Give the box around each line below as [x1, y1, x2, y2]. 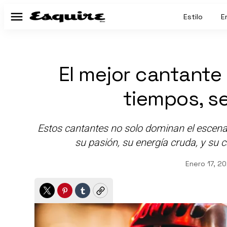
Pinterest [64, 189, 106, 201]
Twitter [46, 189, 78, 201]
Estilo [183, 12, 203, 21]
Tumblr [82, 189, 115, 201]
